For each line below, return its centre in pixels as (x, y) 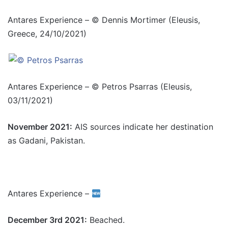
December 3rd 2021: (47, 220)
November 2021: (40, 127)
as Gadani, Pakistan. (46, 140)
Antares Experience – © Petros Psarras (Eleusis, (100, 87)
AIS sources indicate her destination (143, 127)
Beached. (107, 220)
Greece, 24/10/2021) (47, 34)
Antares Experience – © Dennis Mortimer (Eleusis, (104, 20)
